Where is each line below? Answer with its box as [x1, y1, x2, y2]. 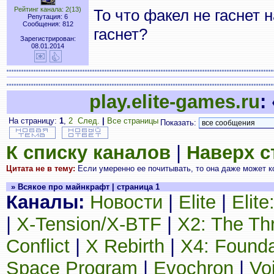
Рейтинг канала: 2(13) [14, 6, 81, 13]
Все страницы [107, 116, 158, 125]
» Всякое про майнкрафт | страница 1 [6, 182, 160, 191]
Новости [90, 191, 163, 213]
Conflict [6, 235, 70, 257]
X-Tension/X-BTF [17, 213, 161, 235]
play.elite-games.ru [89, 91, 260, 113]
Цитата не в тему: [6, 164, 75, 173]
